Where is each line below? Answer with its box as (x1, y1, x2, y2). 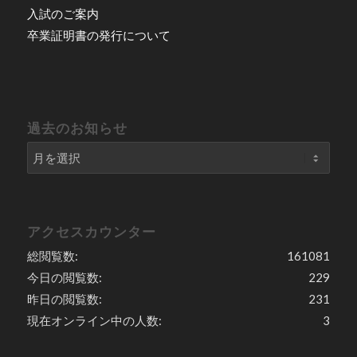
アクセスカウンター (26, 224, 156, 241)
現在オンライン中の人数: (26, 313, 162, 328)
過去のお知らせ (26, 120, 127, 137)
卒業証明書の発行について (26, 28, 171, 43)
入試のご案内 (26, 6, 99, 22)
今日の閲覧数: (26, 270, 102, 285)
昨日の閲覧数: (26, 292, 102, 307)
